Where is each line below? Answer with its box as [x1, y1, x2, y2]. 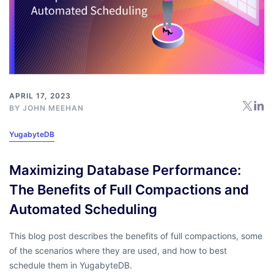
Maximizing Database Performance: [9, 161, 241, 178]
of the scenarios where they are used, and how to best [9, 245, 227, 256]
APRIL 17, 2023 [9, 91, 71, 100]
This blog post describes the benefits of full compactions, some [9, 230, 262, 241]
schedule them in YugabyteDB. [9, 259, 132, 270]
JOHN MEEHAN [23, 103, 84, 113]
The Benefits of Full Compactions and [9, 181, 249, 198]
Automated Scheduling [9, 201, 157, 217]
